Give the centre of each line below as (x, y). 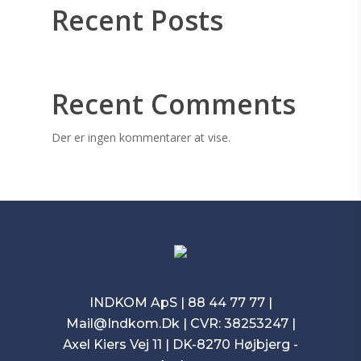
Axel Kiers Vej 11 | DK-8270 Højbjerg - (180, 344)
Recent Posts (137, 20)
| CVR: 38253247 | (237, 324)
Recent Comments (174, 104)
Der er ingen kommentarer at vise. (141, 137)
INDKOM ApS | (138, 303)
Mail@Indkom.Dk (122, 324)
